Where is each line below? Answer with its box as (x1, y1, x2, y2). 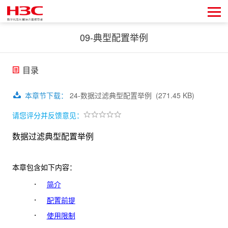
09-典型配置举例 (80, 31, 148, 44)
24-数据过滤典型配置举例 (70, 90, 152, 100)
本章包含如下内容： (12, 164, 76, 172)
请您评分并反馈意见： (12, 110, 83, 120)
